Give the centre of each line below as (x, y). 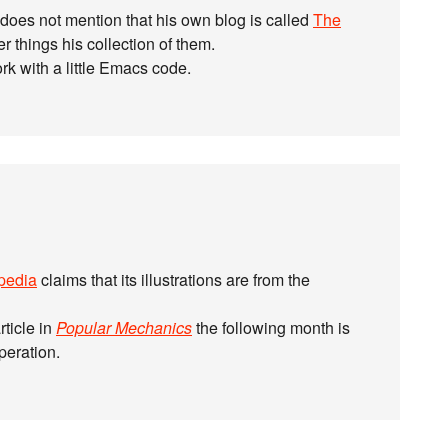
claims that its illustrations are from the (173, 279)
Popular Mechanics (124, 327)
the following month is (271, 327)
